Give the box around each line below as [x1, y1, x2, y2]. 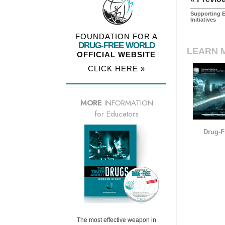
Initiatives [190, 17, 216, 23]
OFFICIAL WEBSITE [77, 50, 156, 59]
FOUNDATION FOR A [75, 32, 158, 41]
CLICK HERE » [87, 64, 145, 73]
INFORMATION [101, 97, 153, 109]
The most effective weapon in [77, 216, 156, 224]
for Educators [94, 108, 139, 120]
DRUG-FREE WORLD [78, 41, 155, 51]
